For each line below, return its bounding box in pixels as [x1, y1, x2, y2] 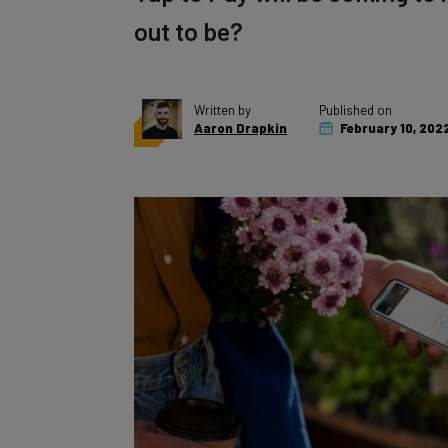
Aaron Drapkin [194, 98, 287, 114]
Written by [194, 80, 251, 96]
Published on [319, 80, 392, 96]
